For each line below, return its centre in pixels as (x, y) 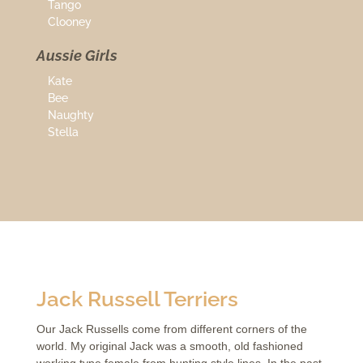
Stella (63, 132)
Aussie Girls (77, 56)
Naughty (70, 115)
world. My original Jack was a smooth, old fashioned (169, 346)
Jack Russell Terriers (137, 299)
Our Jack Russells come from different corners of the (171, 329)
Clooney (69, 22)
